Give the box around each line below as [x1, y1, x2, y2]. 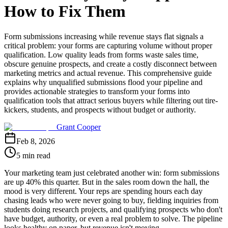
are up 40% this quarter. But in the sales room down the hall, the [4, 177, 209, 186]
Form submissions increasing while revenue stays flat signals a [4, 32, 204, 41]
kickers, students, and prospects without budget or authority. [4, 105, 196, 114]
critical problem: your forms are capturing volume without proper [4, 41, 212, 50]
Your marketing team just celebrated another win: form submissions [4, 168, 219, 177]
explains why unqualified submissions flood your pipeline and [4, 77, 203, 87]
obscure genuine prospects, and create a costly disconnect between [4, 59, 217, 68]
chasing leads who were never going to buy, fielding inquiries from [4, 195, 218, 205]
